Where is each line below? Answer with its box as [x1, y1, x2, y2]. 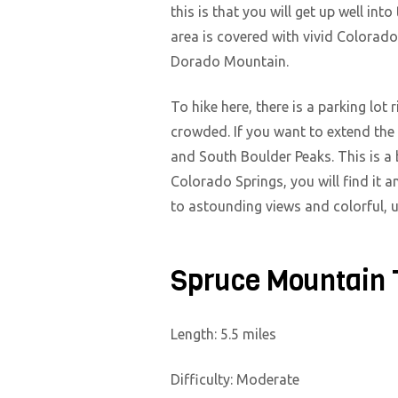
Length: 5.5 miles [171, 326, 276, 343]
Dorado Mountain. [171, 53, 289, 70]
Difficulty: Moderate [171, 370, 299, 387]
